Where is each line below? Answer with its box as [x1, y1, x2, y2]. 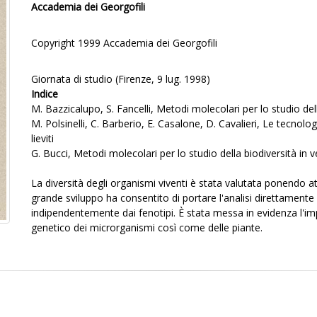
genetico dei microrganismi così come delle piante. [31, 221, 263, 234]
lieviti [31, 132, 54, 145]
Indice [31, 87, 58, 100]
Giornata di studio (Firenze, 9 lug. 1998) [31, 72, 210, 86]
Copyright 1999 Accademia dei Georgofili [31, 36, 217, 50]
